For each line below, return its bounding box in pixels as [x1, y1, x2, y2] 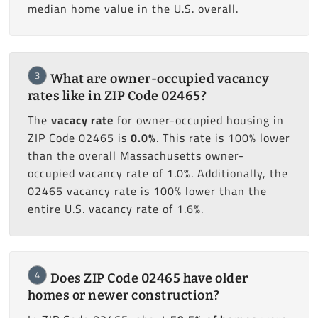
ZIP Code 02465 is [27, 126, 131, 148]
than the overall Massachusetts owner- [27, 144, 244, 166]
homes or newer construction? [27, 287, 220, 303]
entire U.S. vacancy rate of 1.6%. [27, 197, 204, 219]
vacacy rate [50, 109, 114, 131]
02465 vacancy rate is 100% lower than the [27, 180, 267, 202]
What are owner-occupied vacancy [50, 70, 269, 87]
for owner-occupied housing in [113, 109, 284, 131]
